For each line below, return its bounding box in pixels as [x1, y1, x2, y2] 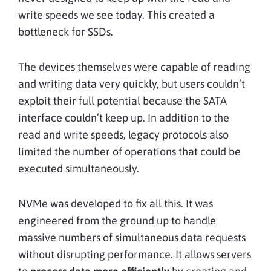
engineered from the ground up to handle [18, 214, 216, 227]
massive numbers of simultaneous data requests [18, 230, 246, 244]
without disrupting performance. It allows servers [18, 247, 251, 261]
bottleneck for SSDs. [18, 25, 113, 38]
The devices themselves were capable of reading [18, 60, 250, 73]
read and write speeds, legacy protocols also [18, 128, 229, 141]
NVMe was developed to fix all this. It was [18, 197, 213, 210]
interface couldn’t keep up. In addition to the [18, 111, 229, 124]
